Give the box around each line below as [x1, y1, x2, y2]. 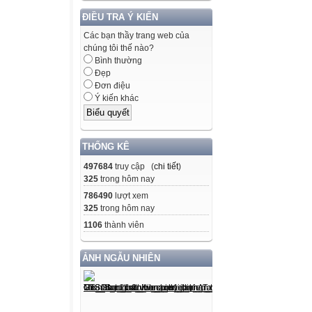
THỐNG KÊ [82, 141, 130, 152]
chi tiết [154, 161, 178, 171]
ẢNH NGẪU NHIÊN [82, 252, 160, 263]
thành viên [102, 219, 144, 230]
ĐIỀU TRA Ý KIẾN [82, 12, 158, 23]
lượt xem [113, 190, 148, 201]
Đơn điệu [93, 81, 130, 91]
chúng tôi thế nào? [84, 43, 154, 54]
